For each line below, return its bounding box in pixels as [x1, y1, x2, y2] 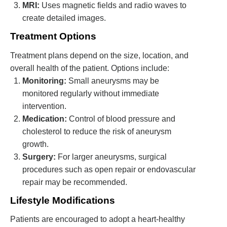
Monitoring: [22, 76, 66, 85]
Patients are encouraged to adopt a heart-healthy [10, 215, 185, 224]
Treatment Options [10, 31, 96, 42]
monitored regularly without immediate [22, 89, 159, 98]
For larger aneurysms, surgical [56, 152, 167, 161]
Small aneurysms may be [66, 76, 159, 85]
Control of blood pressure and [67, 114, 175, 123]
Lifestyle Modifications [10, 195, 115, 206]
